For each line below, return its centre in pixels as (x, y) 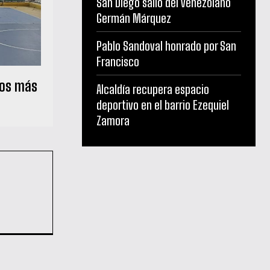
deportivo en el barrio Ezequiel (163, 105)
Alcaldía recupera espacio (153, 89)
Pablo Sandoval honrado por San (166, 46)
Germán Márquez (134, 18)
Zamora (113, 120)
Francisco (118, 61)
